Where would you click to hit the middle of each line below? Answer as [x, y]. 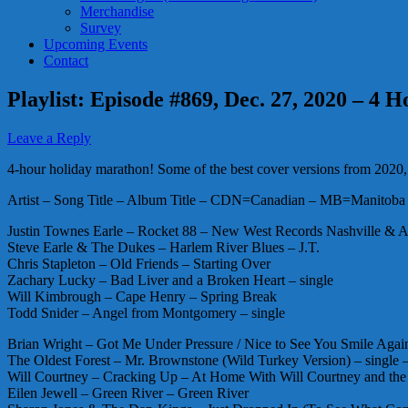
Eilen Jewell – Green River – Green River [128, 393]
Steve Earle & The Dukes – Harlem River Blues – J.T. [163, 247]
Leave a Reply [49, 138]
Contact [66, 60]
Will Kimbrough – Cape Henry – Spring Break [142, 296]
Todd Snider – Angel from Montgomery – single [146, 312]
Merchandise [117, 11]
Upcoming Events [96, 44]
